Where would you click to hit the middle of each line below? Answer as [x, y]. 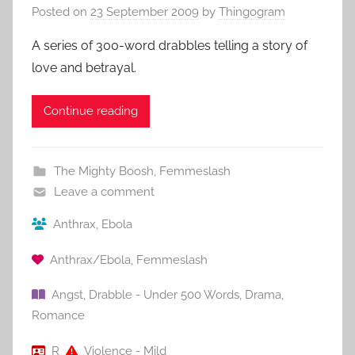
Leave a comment [104, 191]
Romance [58, 316]
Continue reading [91, 111]
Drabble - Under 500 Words [164, 295]
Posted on [61, 11]
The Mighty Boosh [103, 171]
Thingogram [252, 11]
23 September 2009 [145, 11]
